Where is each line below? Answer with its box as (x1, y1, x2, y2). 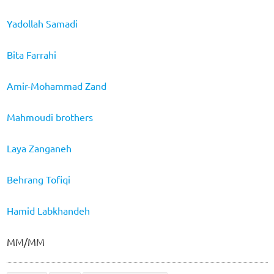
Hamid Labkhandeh (6, 204, 90, 217)
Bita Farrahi (6, 48, 56, 61)
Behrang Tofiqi (6, 172, 70, 185)
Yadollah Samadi (6, 17, 78, 29)
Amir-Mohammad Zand (6, 79, 106, 92)
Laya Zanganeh (6, 141, 72, 154)
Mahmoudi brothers (6, 110, 93, 123)
